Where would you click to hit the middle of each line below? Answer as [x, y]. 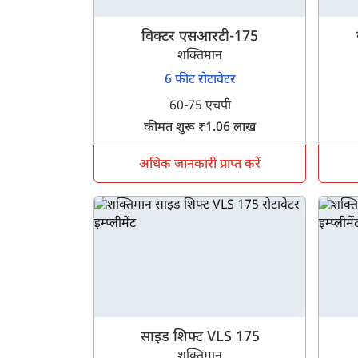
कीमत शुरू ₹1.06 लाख [200, 129]
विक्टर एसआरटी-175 [200, 38]
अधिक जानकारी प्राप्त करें [200, 165]
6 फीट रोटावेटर [200, 81]
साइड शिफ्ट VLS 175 [200, 338]
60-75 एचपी [200, 107]
